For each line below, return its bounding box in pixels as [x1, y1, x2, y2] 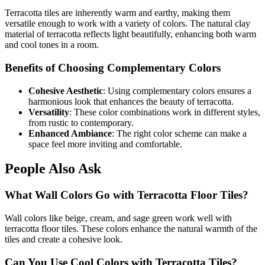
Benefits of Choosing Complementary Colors [5, 61, 221, 74]
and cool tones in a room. [5, 40, 99, 50]
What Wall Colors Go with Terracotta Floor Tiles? [5, 189, 248, 202]
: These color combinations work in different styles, [69, 106, 260, 117]
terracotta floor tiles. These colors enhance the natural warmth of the [5, 224, 257, 234]
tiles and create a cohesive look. [5, 234, 122, 245]
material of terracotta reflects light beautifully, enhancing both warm [5, 29, 256, 40]
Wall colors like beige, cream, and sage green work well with [5, 213, 232, 224]
